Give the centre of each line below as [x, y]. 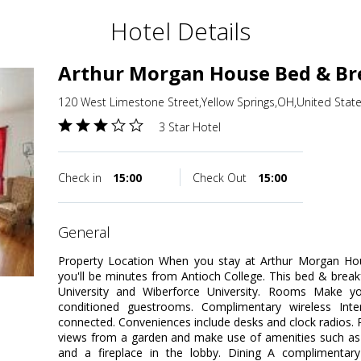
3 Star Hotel [190, 127]
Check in [81, 178]
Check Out [221, 178]
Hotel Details [180, 31]
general [89, 232]
